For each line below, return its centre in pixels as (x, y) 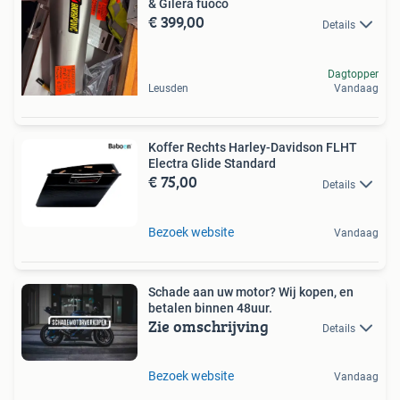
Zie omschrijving (208, 326)
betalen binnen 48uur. (210, 308)
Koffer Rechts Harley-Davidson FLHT (253, 148)
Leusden (168, 89)
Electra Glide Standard (212, 164)
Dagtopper (353, 75)
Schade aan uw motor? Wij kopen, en (251, 292)
